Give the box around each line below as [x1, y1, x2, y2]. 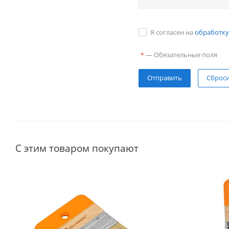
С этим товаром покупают [15, 142, 139, 154]
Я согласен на [150, 28, 195, 37]
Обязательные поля [154, 50, 218, 59]
